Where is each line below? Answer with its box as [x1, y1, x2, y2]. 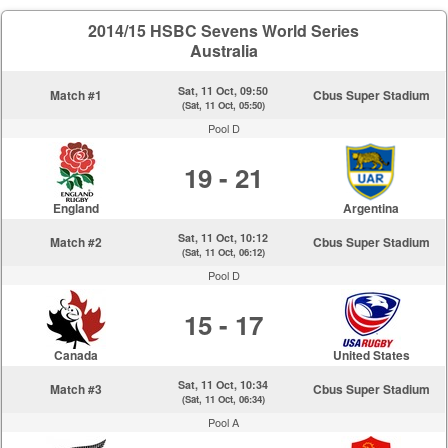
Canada [53, 346, 98, 364]
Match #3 [49, 380, 102, 398]
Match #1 [49, 86, 102, 104]
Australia [189, 39, 258, 62]
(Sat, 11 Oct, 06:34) [181, 392, 265, 406]
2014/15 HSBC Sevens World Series [88, 19, 360, 42]
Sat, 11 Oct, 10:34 [178, 377, 269, 392]
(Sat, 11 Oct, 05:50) [181, 98, 265, 112]
